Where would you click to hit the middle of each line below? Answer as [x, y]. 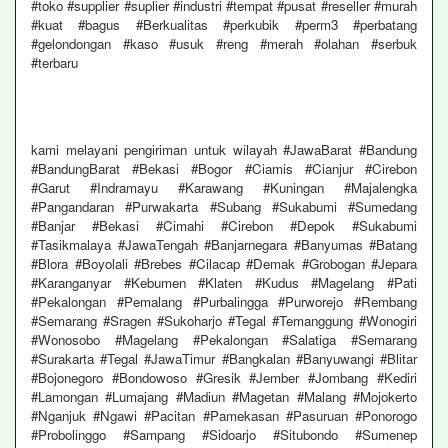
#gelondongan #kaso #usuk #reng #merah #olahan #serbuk [224, 43]
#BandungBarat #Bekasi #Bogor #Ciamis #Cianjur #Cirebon [224, 168]
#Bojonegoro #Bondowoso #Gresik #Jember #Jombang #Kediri [224, 377]
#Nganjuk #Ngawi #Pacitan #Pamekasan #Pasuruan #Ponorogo [224, 415]
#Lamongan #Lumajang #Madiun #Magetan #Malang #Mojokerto [224, 396]
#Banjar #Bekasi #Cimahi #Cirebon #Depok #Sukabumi [224, 225]
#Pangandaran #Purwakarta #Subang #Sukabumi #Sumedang [224, 206]
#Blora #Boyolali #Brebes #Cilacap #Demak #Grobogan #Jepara [224, 263]
